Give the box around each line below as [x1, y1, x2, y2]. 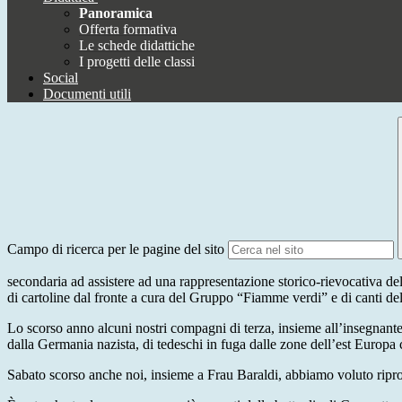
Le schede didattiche [79, 38, 195, 54]
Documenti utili [43, 86, 131, 102]
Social [43, 70, 78, 86]
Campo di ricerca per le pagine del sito [7, 241, 224, 258]
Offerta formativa [79, 22, 177, 38]
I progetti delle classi [79, 54, 195, 70]
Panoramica [79, 5, 153, 22]
